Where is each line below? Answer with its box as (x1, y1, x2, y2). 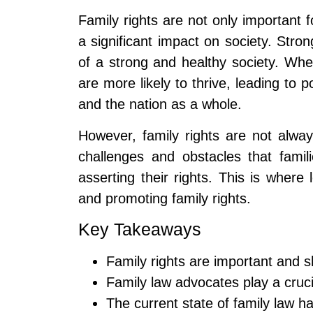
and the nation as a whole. (78, 96, 242, 112)
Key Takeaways (78, 219, 201, 240)
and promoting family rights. (78, 190, 251, 206)
